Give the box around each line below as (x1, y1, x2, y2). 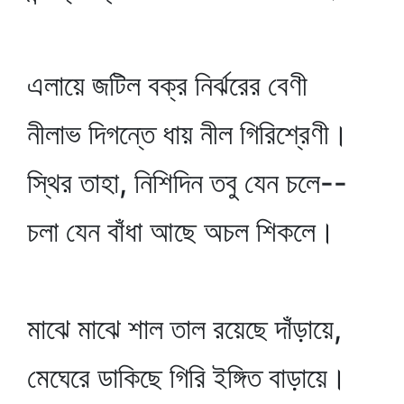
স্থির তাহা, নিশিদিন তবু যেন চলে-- (27, 165, 347, 200)
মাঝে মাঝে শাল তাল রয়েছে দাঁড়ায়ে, (27, 311, 342, 346)
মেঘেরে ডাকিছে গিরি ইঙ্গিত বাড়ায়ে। (27, 360, 347, 395)
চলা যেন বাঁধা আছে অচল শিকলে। (27, 214, 335, 249)
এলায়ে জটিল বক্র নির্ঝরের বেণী (27, 68, 308, 103)
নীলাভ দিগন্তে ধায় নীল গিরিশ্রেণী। (27, 116, 349, 151)
